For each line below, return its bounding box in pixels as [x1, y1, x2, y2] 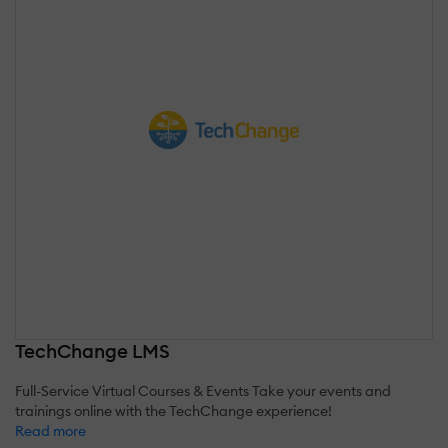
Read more [15, 422, 86, 441]
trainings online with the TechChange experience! [15, 402, 332, 421]
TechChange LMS [15, 339, 170, 364]
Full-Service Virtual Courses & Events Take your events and [15, 382, 391, 401]
